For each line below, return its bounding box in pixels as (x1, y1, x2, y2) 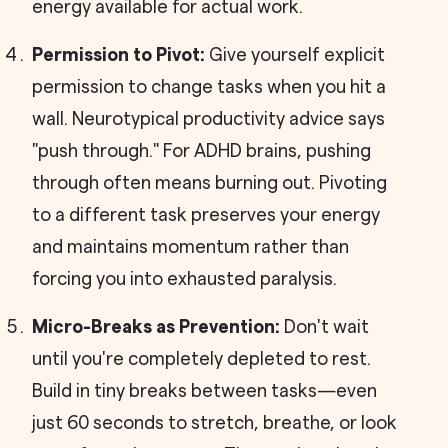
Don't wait (280, 318, 369, 336)
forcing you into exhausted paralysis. (32, 270, 337, 288)
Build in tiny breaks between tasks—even (32, 382, 377, 400)
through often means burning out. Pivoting (32, 174, 387, 192)
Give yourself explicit (205, 46, 385, 64)
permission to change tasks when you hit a (32, 78, 386, 96)
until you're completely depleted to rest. (32, 350, 371, 368)
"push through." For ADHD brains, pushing (32, 142, 371, 160)
